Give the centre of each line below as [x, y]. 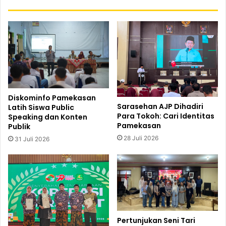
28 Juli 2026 [141, 138]
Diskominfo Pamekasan [52, 98]
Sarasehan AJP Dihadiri [160, 106]
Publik [19, 126]
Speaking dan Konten [48, 117]
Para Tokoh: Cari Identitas [166, 116]
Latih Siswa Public [41, 107]
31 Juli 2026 [32, 139]
